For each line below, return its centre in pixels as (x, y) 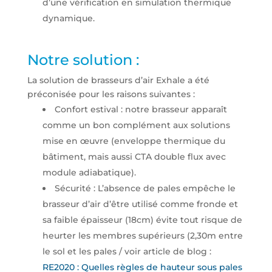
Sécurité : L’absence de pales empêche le (145, 189)
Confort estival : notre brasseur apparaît (141, 110)
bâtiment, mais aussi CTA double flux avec (134, 157)
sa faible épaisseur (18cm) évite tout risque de (142, 220)
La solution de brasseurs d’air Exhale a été (118, 80)
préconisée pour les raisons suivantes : (111, 94)
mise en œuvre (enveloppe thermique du (134, 141)
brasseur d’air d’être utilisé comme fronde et (140, 204)
